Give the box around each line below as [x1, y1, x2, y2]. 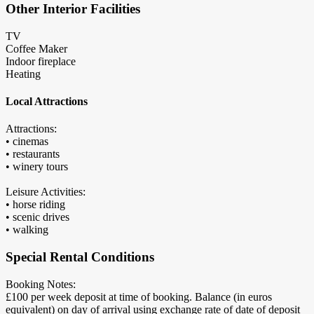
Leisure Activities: [6, 186, 86, 198]
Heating [6, 67, 41, 80]
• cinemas [6, 135, 48, 148]
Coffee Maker [6, 42, 67, 55]
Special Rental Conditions [6, 249, 154, 264]
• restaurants [6, 148, 60, 161]
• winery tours [6, 161, 68, 173]
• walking [6, 224, 48, 236]
